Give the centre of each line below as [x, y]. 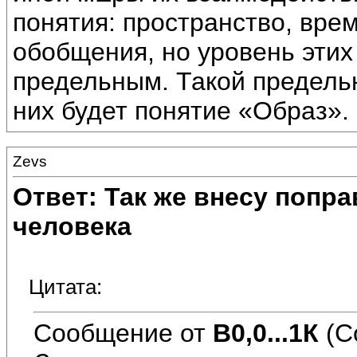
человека [72, 227]
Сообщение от [123, 333]
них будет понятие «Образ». [181, 111]
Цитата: [65, 287]
